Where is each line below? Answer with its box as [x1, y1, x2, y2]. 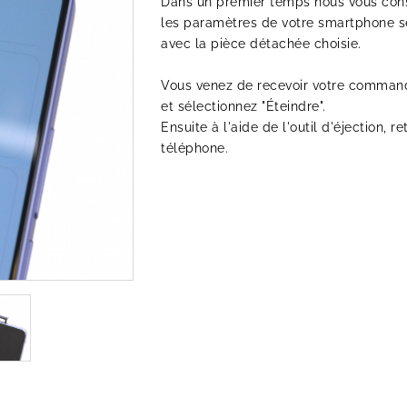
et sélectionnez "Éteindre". [161, 99, 326, 114]
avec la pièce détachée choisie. [161, 36, 362, 52]
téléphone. [161, 141, 228, 156]
